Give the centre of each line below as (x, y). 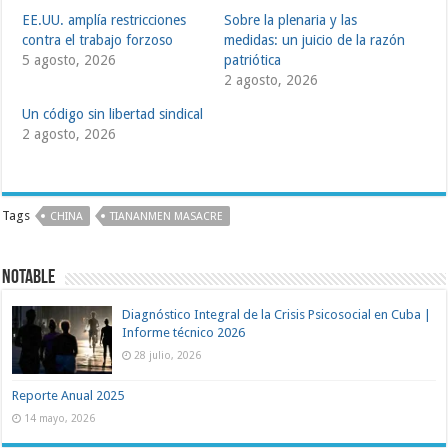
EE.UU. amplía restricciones (104, 19)
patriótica (252, 59)
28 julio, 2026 (168, 354)
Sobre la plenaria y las (290, 19)
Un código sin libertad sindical (113, 113)
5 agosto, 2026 (69, 59)
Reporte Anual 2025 (68, 395)
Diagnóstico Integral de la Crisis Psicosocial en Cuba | (277, 314)
